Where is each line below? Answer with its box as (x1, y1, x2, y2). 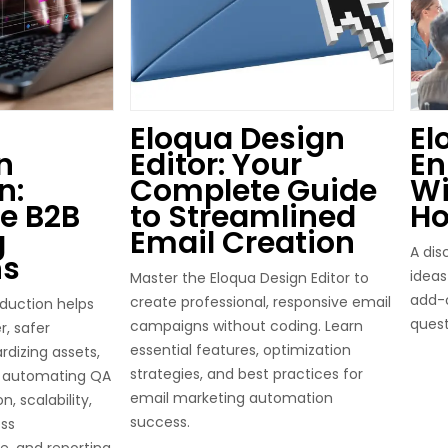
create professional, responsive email (130, 292, 391, 312)
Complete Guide (130, 170, 377, 212)
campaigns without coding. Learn (130, 316, 363, 336)
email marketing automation (130, 388, 333, 408)
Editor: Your (130, 144, 302, 186)
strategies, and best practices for (130, 364, 363, 384)
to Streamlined (130, 196, 356, 238)
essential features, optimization (130, 340, 351, 360)
